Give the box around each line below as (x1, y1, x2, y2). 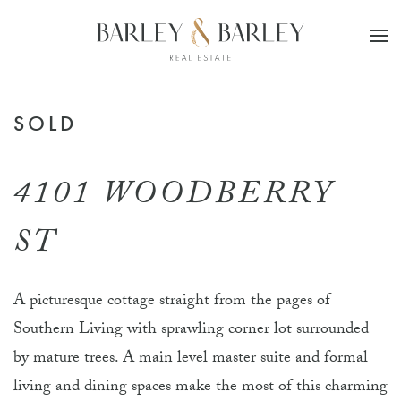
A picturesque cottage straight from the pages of (13, 288, 330, 316)
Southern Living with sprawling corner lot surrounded (13, 317, 369, 345)
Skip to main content (31, 30, 172, 57)
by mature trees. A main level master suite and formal (13, 346, 368, 373)
